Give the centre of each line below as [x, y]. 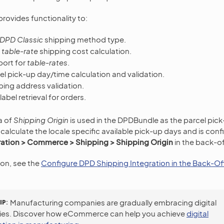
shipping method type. [84, 39]
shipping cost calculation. [85, 51]
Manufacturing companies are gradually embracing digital [113, 202]
